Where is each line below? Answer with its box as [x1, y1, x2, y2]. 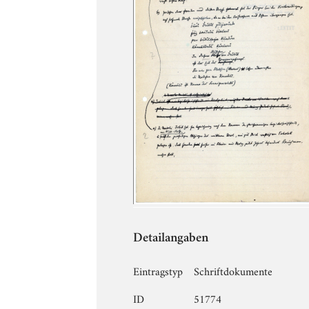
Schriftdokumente [194, 262, 273, 278]
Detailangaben [133, 232, 209, 246]
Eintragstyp [133, 262, 183, 278]
